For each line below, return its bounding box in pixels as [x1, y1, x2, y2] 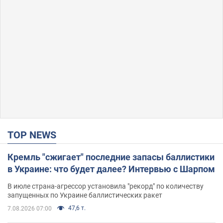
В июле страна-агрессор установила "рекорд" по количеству [7, 182, 204, 190]
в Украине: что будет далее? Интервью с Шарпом [7, 163, 215, 174]
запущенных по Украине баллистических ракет [7, 191, 162, 199]
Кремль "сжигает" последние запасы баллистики [7, 151, 215, 162]
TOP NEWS [13, 128, 56, 141]
